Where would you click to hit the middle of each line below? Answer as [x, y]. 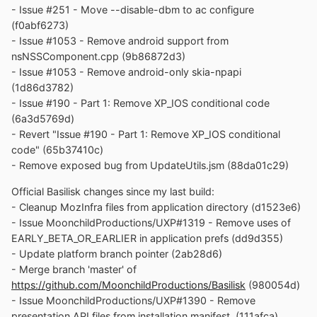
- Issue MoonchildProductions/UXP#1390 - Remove [133, 300]
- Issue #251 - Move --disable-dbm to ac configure [133, 10]
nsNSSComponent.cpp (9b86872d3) [98, 57]
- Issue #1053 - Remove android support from [120, 41]
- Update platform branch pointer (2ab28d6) [117, 253]
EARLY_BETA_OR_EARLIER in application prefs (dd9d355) [147, 238]
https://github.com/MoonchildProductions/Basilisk [128, 284]
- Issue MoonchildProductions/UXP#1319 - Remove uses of [151, 222]
